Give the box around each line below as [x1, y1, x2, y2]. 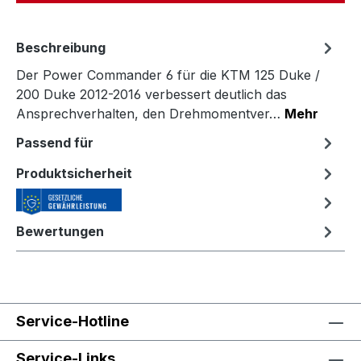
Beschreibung [16, 39, 106, 56]
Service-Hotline [16, 313, 129, 330]
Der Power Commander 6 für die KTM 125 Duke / [16, 67, 320, 83]
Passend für [16, 135, 93, 151]
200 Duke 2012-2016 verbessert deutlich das [16, 86, 287, 102]
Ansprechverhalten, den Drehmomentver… [16, 106, 284, 122]
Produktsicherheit [16, 165, 132, 181]
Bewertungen [16, 223, 104, 239]
